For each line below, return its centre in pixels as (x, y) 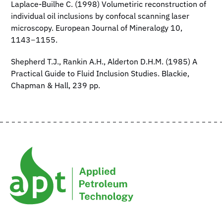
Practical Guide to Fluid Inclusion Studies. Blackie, (100, 74)
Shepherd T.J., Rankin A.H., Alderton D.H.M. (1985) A (104, 62)
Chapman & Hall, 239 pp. (56, 86)
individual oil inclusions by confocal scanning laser (100, 17)
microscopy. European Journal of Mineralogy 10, (97, 28)
